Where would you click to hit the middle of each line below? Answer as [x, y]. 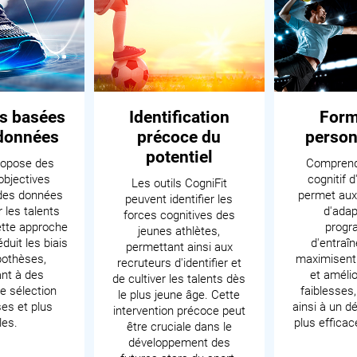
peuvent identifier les [179, 199]
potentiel [179, 157]
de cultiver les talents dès [179, 279]
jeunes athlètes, [179, 231]
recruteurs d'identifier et [179, 263]
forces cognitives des [179, 215]
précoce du [179, 137]
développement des [179, 343]
